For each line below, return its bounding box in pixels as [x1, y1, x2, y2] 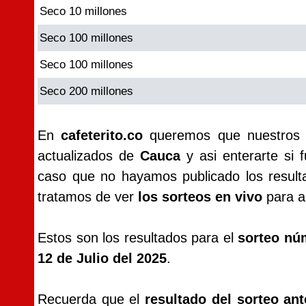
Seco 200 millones [40, 85, 133, 98]
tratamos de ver [38, 189, 138, 204]
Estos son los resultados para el [38, 230, 238, 245]
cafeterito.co [61, 128, 143, 143]
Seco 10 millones [40, 5, 127, 18]
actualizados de [38, 148, 141, 163]
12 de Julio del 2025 [38, 251, 167, 266]
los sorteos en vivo [138, 189, 262, 204]
